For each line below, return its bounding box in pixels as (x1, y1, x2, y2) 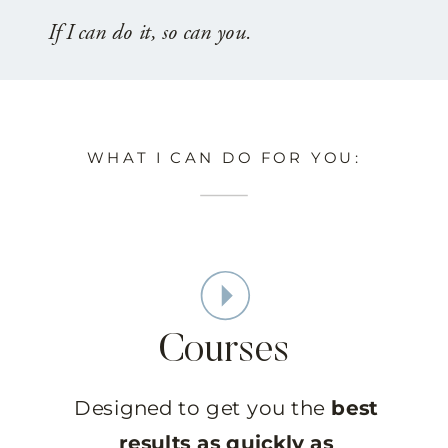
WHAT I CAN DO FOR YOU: (87, 146, 361, 167)
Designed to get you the (74, 394, 332, 420)
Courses (158, 331, 290, 371)
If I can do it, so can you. (47, 18, 258, 47)
